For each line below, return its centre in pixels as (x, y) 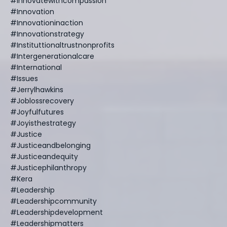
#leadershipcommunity (53, 201)
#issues (24, 78)
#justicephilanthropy (48, 167)
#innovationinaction (47, 23)
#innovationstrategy (47, 34)
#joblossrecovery (42, 101)
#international (36, 67)
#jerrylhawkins (37, 89)
